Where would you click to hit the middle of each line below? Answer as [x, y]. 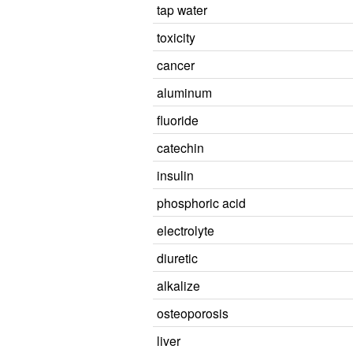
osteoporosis [193, 313]
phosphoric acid [201, 203]
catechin [180, 147]
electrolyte [186, 230]
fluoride [178, 120]
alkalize [178, 285]
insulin [175, 175]
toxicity [176, 37]
